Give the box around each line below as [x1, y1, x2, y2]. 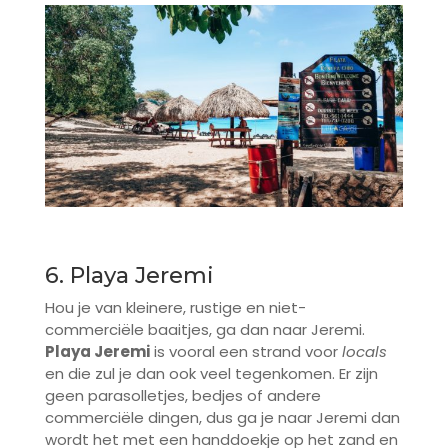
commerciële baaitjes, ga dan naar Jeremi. [44, 319, 365, 341]
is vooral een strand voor [149, 341, 342, 363]
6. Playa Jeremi [44, 262, 214, 290]
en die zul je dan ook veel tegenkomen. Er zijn [44, 363, 378, 385]
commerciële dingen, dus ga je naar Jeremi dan [44, 407, 400, 429]
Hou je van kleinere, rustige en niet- [44, 297, 306, 319]
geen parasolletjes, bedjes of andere [44, 385, 321, 407]
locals [341, 341, 387, 363]
